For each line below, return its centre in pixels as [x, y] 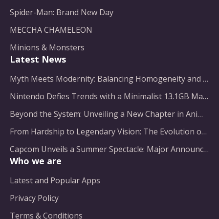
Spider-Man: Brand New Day [62, 12]
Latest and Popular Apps [55, 180]
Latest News [38, 59]
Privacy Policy [34, 198]
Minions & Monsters [47, 47]
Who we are [36, 161]
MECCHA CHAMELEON [51, 30]
